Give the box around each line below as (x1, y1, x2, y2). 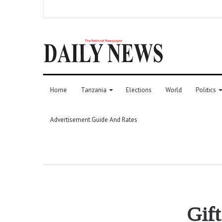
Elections (126, 85, 152, 94)
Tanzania (81, 85, 107, 94)
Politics (196, 85, 216, 94)
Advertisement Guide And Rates (50, 115, 137, 124)
